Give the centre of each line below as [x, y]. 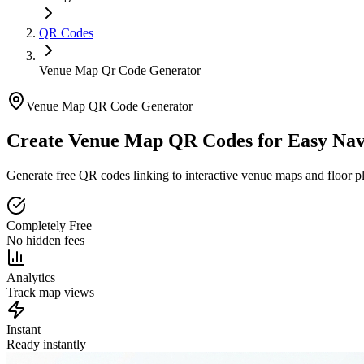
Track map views [50, 292]
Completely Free [49, 225]
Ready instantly [46, 344]
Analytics [31, 277]
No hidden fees [45, 240]
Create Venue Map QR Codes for [145, 140]
